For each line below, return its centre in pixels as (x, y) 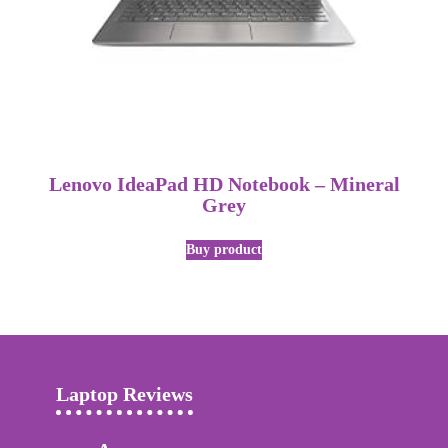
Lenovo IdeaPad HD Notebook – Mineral (224, 184)
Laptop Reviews (124, 394)
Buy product (224, 249)
